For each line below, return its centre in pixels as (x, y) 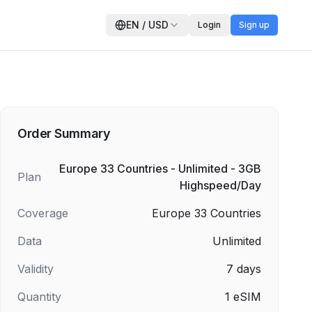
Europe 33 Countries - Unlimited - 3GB (160, 169)
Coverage (43, 213)
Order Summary (64, 133)
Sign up (254, 25)
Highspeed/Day (220, 185)
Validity (36, 269)
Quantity (39, 297)
